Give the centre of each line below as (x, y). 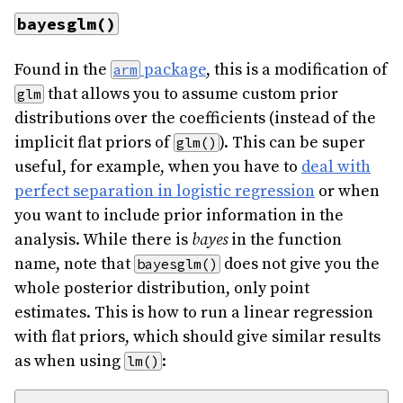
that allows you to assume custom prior (191, 94)
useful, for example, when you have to (158, 167)
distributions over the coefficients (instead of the (195, 119)
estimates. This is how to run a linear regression (194, 313)
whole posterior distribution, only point (162, 289)
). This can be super (292, 143)
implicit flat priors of (94, 143)
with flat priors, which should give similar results (197, 337)
